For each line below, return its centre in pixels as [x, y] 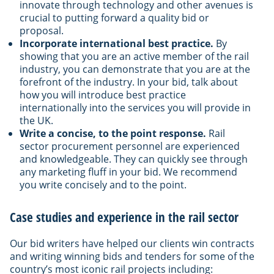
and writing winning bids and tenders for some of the [132, 256]
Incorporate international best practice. [117, 43]
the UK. [36, 120]
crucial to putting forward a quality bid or [114, 17]
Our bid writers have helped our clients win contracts [132, 243]
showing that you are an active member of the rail [134, 56]
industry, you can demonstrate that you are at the [135, 69]
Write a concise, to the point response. [113, 133]
